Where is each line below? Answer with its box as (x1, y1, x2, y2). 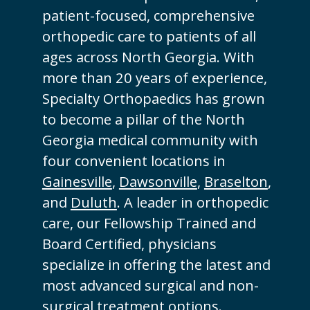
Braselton (203, 171, 268, 191)
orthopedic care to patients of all (42, 26, 256, 46)
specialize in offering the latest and (42, 254, 271, 274)
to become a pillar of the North (42, 109, 245, 129)
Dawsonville (118, 171, 197, 191)
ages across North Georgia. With (42, 46, 255, 66)
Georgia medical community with (42, 129, 258, 149)
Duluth (70, 192, 117, 212)
